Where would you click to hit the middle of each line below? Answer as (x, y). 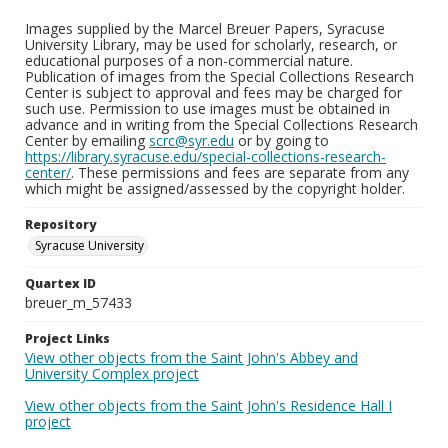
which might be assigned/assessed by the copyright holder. (215, 188)
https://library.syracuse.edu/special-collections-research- (205, 156)
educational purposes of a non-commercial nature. (189, 60)
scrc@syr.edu (191, 140)
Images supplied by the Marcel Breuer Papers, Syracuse (205, 28)
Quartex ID (60, 283)
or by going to (281, 140)
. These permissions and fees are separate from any (240, 172)
